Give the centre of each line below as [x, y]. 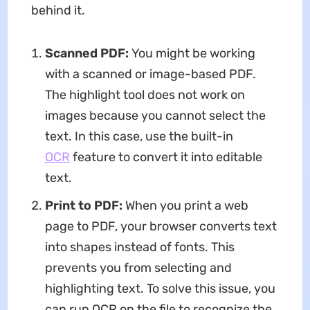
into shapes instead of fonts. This [139, 247]
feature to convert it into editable [166, 157]
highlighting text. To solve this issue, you [160, 289]
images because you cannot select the [155, 116]
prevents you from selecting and [138, 268]
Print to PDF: [83, 206]
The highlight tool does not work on [145, 95]
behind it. [58, 11]
